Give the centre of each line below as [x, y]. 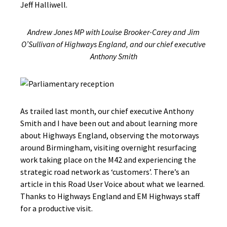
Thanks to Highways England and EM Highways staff [110, 196]
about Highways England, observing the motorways [110, 135]
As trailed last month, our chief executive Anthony [107, 111]
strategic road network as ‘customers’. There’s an [105, 172]
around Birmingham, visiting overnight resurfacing [108, 147]
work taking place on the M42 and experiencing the [108, 160]
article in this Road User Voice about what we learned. [112, 184]
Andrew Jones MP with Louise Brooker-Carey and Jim [113, 32]
